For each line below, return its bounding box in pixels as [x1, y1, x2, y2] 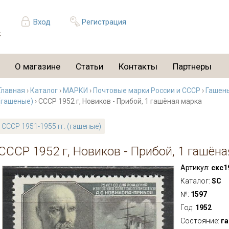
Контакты [119, 61, 157, 72]
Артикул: [180, 164, 210, 172]
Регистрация [81, 17, 126, 27]
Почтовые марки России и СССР [93, 86, 200, 95]
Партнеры [173, 61, 212, 72]
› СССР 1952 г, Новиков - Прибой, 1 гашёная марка [33, 97, 202, 105]
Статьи [76, 61, 103, 72]
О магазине [15, 61, 60, 72]
